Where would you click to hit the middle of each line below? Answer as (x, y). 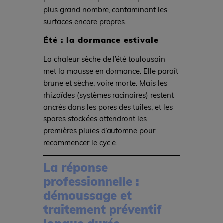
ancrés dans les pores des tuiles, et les (108, 106)
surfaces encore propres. (85, 22)
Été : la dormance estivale (101, 39)
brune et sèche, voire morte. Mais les (105, 82)
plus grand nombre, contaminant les (105, 10)
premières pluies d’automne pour (99, 130)
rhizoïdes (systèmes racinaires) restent (108, 94)
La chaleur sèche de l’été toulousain (104, 58)
